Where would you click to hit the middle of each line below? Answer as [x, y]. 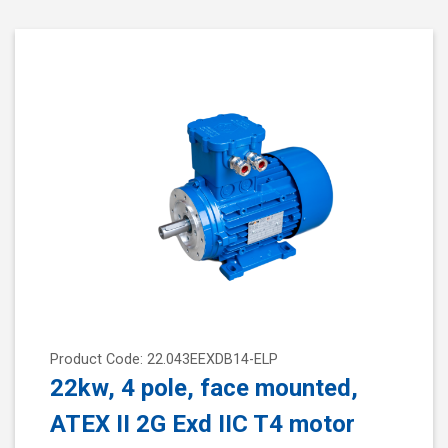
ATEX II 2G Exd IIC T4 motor [202, 424]
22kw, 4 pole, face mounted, [204, 388]
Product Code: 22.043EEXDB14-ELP [164, 360]
